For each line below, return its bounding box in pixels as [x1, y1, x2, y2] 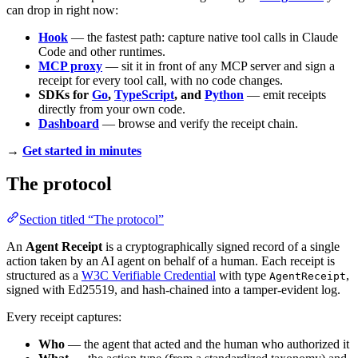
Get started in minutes [22, 143, 141, 157]
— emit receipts [244, 87, 326, 101]
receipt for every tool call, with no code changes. [38, 73, 283, 87]
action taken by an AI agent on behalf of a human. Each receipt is [6, 254, 335, 268]
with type [216, 268, 269, 283]
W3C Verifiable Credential [82, 268, 216, 283]
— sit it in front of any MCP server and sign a [102, 58, 335, 73]
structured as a [6, 268, 82, 283]
